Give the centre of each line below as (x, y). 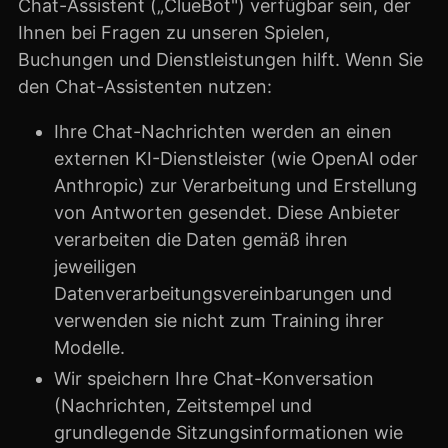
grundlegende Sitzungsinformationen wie (228, 432)
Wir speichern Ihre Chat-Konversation (214, 378)
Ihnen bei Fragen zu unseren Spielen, (174, 32)
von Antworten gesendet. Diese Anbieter (227, 212)
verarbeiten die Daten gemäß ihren (201, 239)
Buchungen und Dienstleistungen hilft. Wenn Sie (220, 59)
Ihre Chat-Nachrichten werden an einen (223, 131)
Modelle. (89, 347)
